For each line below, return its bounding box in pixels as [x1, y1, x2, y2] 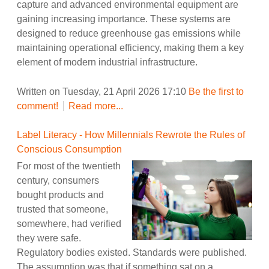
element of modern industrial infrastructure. [17, 56, 198, 67]
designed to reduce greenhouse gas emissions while [17, 28, 241, 38]
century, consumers [17, 175, 99, 186]
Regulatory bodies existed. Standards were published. [17, 247, 247, 258]
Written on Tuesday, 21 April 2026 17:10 [17, 86, 189, 97]
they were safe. [17, 232, 81, 243]
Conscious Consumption [17, 144, 122, 154]
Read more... [68, 100, 123, 111]
